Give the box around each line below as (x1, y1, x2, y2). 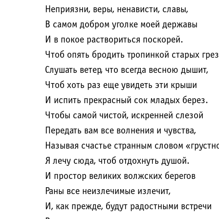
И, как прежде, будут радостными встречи (45, 202, 212, 211)
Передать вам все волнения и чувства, (45, 127, 196, 135)
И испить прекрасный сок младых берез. (45, 96, 208, 105)
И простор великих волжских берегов (45, 172, 196, 181)
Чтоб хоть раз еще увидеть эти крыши (45, 81, 197, 90)
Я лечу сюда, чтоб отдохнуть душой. (45, 157, 190, 166)
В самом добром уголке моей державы (45, 21, 197, 29)
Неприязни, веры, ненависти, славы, (45, 5, 188, 14)
